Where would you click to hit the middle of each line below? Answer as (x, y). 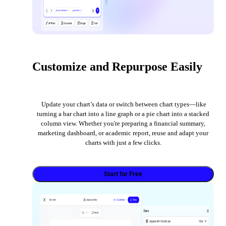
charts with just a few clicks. (123, 143)
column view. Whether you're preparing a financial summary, (123, 124)
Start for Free (123, 174)
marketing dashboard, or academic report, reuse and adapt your (123, 133)
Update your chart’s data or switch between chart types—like (123, 104)
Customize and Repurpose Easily (117, 67)
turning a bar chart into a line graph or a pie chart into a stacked (123, 114)
